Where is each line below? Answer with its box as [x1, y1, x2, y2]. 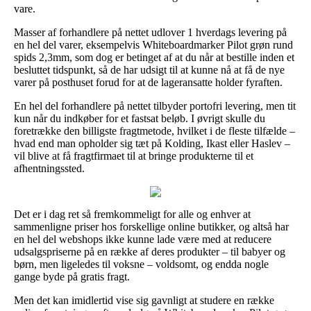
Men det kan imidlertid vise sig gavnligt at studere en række [14, 294, 274, 306]
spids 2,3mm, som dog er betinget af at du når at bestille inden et [14, 51, 294, 63]
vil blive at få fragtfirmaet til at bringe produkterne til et [14, 149, 253, 162]
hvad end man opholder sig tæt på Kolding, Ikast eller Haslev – [14, 137, 290, 149]
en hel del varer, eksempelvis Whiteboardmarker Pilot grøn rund [14, 38, 293, 51]
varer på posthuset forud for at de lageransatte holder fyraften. [14, 76, 283, 88]
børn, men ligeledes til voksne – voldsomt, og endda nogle [14, 258, 269, 270]
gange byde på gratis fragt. [14, 270, 130, 283]
